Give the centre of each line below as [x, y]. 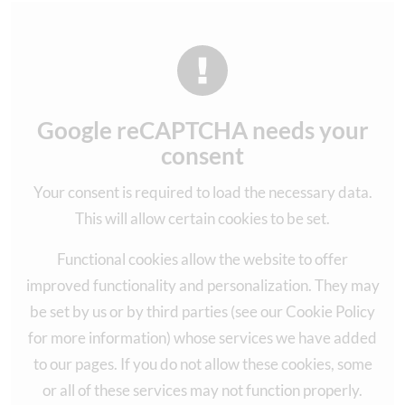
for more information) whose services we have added [202, 337]
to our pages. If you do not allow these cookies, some [202, 363]
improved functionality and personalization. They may [202, 285]
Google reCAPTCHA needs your [202, 130]
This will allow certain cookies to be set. [202, 218]
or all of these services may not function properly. [202, 390]
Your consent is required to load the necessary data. [202, 192]
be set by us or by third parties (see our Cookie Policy [202, 311]
